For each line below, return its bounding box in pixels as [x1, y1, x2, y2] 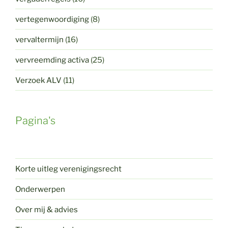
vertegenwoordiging [15, 14, 89, 24]
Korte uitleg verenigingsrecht [15, 164, 122, 174]
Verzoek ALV [15, 75, 62, 85]
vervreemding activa [15, 55, 89, 65]
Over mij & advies [15, 205, 78, 214]
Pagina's [15, 115, 55, 127]
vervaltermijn [15, 35, 64, 44]
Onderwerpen [15, 184, 65, 194]
